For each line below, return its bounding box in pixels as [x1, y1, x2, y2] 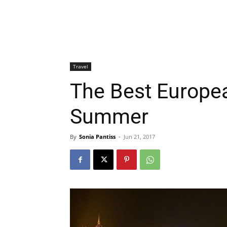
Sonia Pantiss [79, 133, 116, 140]
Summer [70, 104, 148, 129]
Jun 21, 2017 [124, 133, 155, 140]
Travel [73, 63, 88, 70]
